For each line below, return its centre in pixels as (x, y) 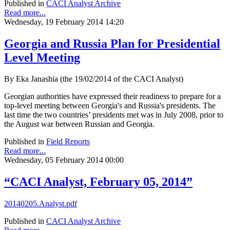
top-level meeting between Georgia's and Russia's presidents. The (110, 106)
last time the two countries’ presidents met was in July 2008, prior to (114, 115)
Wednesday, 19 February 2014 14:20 (64, 22)
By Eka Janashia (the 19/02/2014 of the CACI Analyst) (94, 79)
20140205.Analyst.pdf (41, 204)
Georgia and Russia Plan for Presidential (112, 43)
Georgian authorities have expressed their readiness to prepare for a (112, 97)
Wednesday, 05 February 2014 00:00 (64, 160)
